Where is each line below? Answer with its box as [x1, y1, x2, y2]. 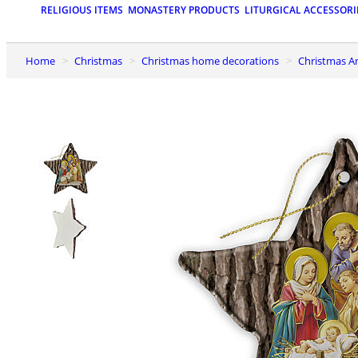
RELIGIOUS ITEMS [41, 3, 123, 18]
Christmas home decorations [148, 53, 279, 68]
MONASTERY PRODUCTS [128, 3, 240, 18]
